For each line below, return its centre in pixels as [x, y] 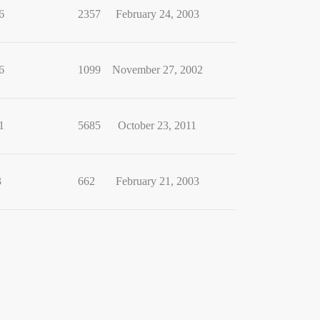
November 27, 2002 [157, 70]
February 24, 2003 [157, 14]
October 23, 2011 [157, 125]
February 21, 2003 [157, 181]
